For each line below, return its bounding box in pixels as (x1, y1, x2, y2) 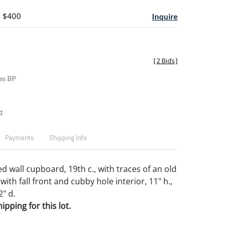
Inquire (152, 12, 178, 21)
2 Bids (157, 56, 175, 65)
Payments (5, 133, 34, 142)
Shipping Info (49, 133, 87, 142)
